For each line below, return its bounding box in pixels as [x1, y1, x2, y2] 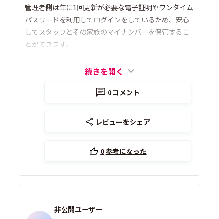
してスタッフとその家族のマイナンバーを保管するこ [25, 26, 190, 37]
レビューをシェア [95, 116, 151, 127]
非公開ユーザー [54, 204, 103, 215]
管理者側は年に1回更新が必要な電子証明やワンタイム [25, 1, 194, 12]
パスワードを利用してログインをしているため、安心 [25, 14, 190, 24]
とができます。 [25, 38, 73, 49]
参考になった [105, 146, 147, 156]
